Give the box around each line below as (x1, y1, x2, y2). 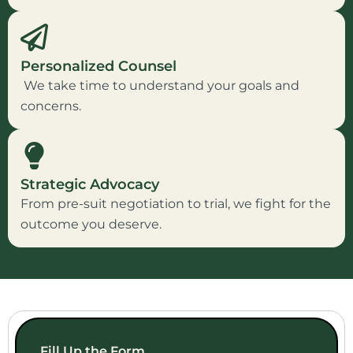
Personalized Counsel (20, 57, 176, 75)
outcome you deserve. (20, 216, 162, 232)
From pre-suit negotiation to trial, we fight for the (20, 195, 331, 211)
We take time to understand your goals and (20, 77, 299, 93)
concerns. (20, 98, 81, 113)
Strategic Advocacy (20, 175, 159, 193)
